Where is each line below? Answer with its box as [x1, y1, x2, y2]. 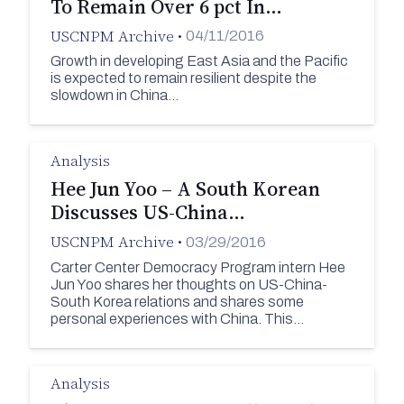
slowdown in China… [50, 87, 179, 104]
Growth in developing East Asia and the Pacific [50, 53, 348, 69]
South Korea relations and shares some [50, 293, 304, 309]
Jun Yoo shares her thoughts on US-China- [50, 276, 327, 292]
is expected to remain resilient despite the [50, 70, 317, 87]
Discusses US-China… [50, 198, 245, 226]
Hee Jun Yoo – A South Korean [50, 175, 320, 203]
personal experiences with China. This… [50, 310, 304, 326]
